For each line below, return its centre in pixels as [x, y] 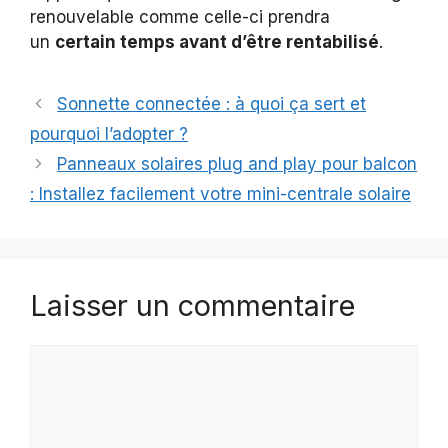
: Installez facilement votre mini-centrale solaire [220, 194]
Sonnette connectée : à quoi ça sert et [212, 104]
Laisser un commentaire [192, 306]
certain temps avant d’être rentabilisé [217, 42]
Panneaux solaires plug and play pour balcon [237, 164]
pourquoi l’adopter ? [109, 134]
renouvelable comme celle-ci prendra [180, 17]
